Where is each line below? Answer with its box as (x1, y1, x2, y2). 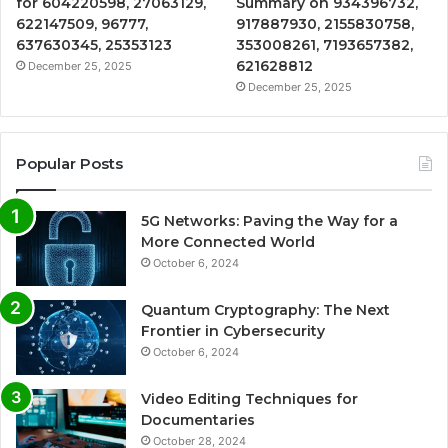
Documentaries (141, 410, 255, 429)
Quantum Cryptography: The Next (141, 300, 390, 319)
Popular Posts (16, 153, 123, 173)
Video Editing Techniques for (141, 389, 358, 408)
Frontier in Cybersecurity (141, 321, 325, 340)
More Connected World (141, 232, 315, 251)
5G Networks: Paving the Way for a (141, 211, 398, 230)
